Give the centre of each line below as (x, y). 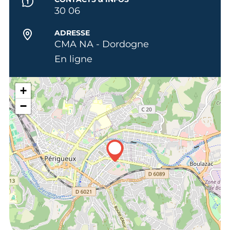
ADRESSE (72, 33)
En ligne (73, 59)
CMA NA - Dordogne (101, 44)
